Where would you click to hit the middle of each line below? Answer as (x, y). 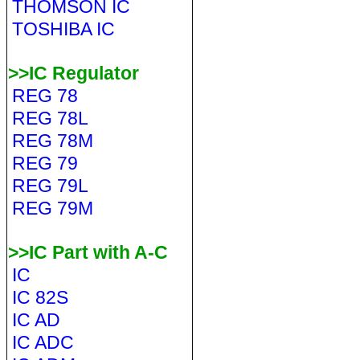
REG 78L (50, 118)
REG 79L (50, 186)
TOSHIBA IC (63, 29)
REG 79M (52, 208)
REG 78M (52, 141)
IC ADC (43, 342)
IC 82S (40, 297)
